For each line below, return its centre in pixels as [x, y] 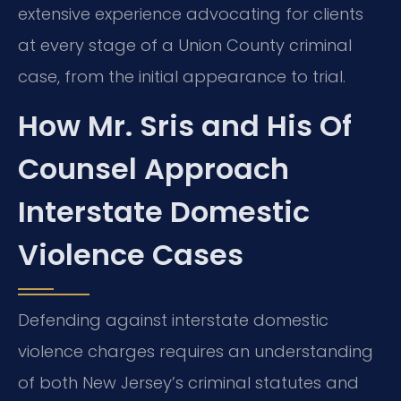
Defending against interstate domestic [173, 320]
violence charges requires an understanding [196, 352]
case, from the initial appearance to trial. [182, 76]
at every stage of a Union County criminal [185, 45]
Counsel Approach [154, 169]
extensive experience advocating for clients [191, 13]
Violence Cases [131, 255]
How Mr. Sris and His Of [185, 126]
